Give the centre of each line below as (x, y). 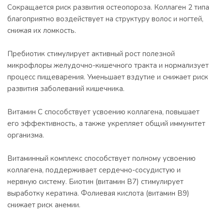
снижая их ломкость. (42, 31)
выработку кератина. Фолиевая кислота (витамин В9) (98, 193)
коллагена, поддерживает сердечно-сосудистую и (94, 170)
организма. (26, 135)
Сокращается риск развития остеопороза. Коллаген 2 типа (108, 7)
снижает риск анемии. (44, 205)
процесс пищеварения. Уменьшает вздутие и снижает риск (108, 77)
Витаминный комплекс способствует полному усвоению (101, 158)
